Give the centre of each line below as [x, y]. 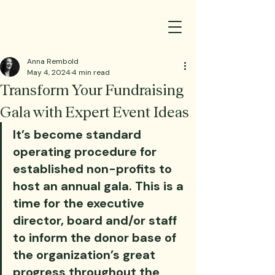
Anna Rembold [53, 61]
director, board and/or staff [96, 220]
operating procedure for [86, 152]
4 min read [91, 72]
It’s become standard [79, 134]
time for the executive [80, 203]
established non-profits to [94, 169]
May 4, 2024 [49, 72]
